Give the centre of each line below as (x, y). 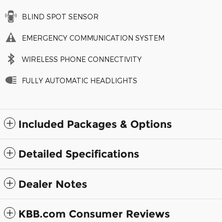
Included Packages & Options (95, 124)
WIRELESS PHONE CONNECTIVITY (82, 59)
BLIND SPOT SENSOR (60, 17)
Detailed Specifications (79, 154)
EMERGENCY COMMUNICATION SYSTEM (93, 38)
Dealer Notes (53, 184)
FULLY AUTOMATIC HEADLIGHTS (80, 81)
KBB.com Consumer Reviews (94, 214)
